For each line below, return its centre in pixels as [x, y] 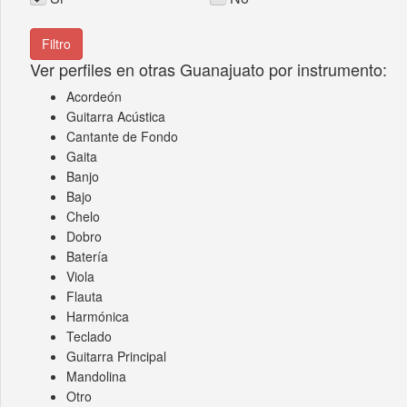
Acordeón [94, 96]
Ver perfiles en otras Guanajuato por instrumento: [208, 69]
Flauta [84, 296]
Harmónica [98, 316]
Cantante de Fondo [122, 136]
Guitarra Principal [116, 356]
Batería [87, 256]
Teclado [89, 336]
